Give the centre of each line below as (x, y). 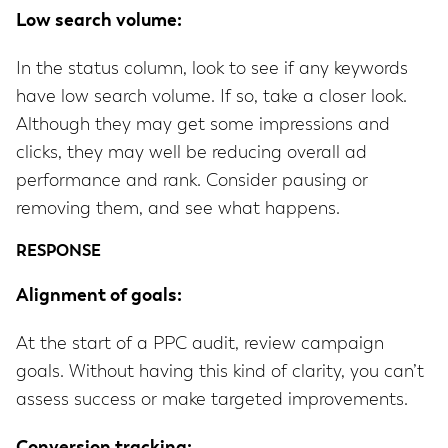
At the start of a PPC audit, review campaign (200, 344)
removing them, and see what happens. (178, 209)
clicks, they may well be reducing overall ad (191, 153)
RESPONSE (58, 252)
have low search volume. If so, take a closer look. (211, 97)
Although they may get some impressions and (203, 125)
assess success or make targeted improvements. (212, 400)
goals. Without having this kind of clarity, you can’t (220, 372)
